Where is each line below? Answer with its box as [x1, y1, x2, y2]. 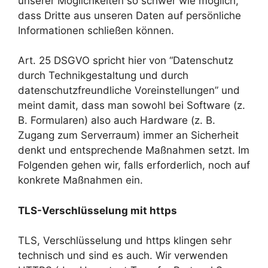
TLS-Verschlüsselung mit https [18, 204, 177, 217]
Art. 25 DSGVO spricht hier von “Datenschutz [18, 54, 233, 67]
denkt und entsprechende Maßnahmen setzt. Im [18, 144, 249, 157]
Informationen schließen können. [18, 24, 174, 36]
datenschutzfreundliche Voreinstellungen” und [18, 84, 240, 97]
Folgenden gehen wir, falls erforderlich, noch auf [18, 159, 250, 172]
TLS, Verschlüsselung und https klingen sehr [18, 234, 232, 247]
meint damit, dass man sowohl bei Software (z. [18, 99, 245, 112]
